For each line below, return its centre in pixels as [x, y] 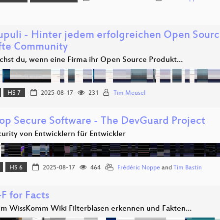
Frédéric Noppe [138, 168]
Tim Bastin [187, 168]
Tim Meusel [129, 93]
